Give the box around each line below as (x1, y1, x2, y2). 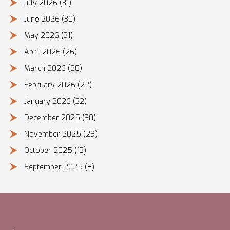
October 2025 (24, 146, 74, 156)
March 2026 (24, 64, 68, 74)
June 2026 (24, 14, 62, 25)
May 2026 (24, 31, 61, 41)
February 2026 (24, 80, 78, 90)
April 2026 (24, 47, 63, 57)
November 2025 (24, 129, 83, 140)
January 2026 (24, 97, 73, 107)
